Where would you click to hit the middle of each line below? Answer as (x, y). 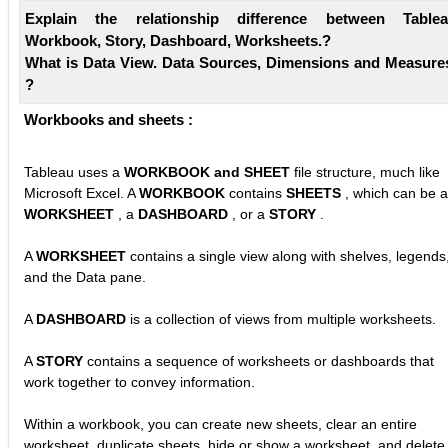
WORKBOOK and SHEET (209, 171)
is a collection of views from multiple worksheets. (283, 318)
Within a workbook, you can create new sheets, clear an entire (220, 423)
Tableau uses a (74, 171)
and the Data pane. (85, 276)
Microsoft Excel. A (81, 192)
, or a (250, 213)
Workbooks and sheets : (108, 119)
